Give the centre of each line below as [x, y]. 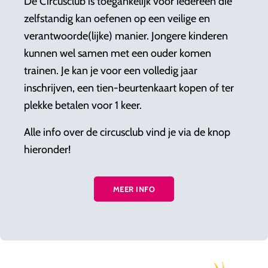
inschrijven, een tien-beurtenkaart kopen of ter [129, 88]
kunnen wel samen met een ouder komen [118, 53]
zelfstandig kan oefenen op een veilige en [117, 19]
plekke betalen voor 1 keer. [84, 105]
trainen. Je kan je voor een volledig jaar [111, 71]
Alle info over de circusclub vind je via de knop [127, 132]
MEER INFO [134, 189]
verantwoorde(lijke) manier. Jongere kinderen [126, 36]
